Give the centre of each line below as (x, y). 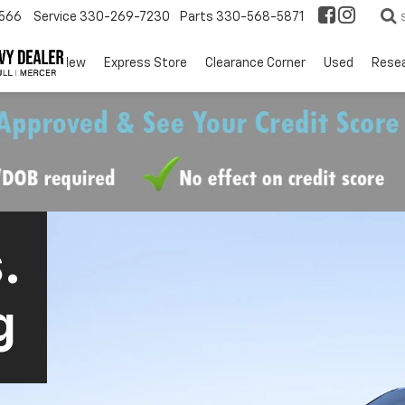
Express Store (146, 63)
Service (55, 17)
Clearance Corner (255, 63)
